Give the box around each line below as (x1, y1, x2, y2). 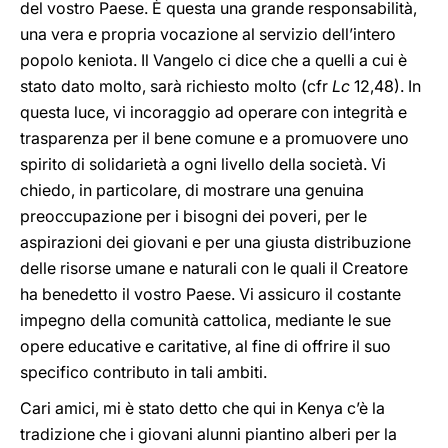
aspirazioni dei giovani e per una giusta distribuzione (20, 232, 411, 252)
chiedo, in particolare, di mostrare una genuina (20, 180, 364, 200)
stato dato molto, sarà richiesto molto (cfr (20, 76, 332, 96)
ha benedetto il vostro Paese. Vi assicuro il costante (20, 284, 401, 304)
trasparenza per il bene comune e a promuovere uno (20, 128, 409, 148)
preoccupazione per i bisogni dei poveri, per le (20, 206, 367, 226)
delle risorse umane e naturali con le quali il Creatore (20, 258, 408, 278)
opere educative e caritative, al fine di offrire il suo (20, 336, 391, 356)
